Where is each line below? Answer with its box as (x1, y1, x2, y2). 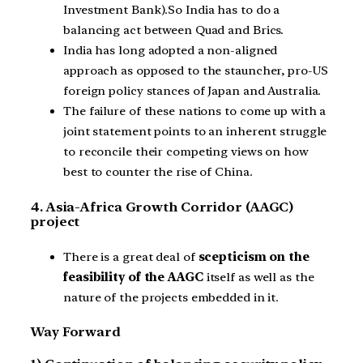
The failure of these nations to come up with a (63, 104, 327, 119)
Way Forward (31, 324, 121, 340)
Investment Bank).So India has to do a (63, 2, 280, 18)
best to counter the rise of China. (63, 164, 253, 180)
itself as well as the (203, 269, 314, 284)
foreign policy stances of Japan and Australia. (63, 83, 322, 99)
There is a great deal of (63, 249, 195, 264)
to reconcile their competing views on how (63, 144, 309, 160)
